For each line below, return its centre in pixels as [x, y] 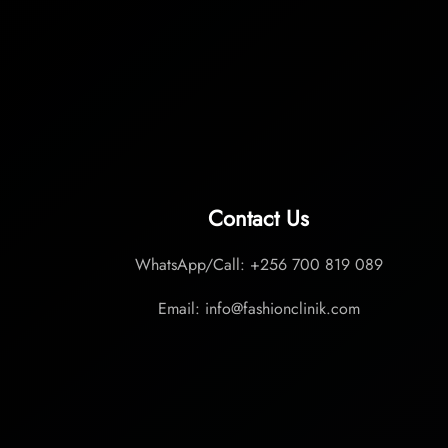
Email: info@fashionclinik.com [258, 308]
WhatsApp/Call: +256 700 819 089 [258, 264]
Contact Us [259, 218]
